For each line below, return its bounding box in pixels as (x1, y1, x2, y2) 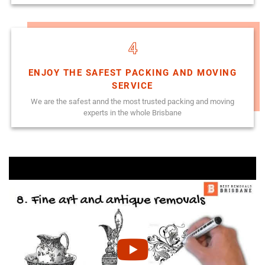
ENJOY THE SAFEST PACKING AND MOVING (28, 67, 237, 78)
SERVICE (112, 80, 153, 91)
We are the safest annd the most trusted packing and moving (31, 96, 234, 106)
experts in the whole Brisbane (83, 108, 182, 117)
